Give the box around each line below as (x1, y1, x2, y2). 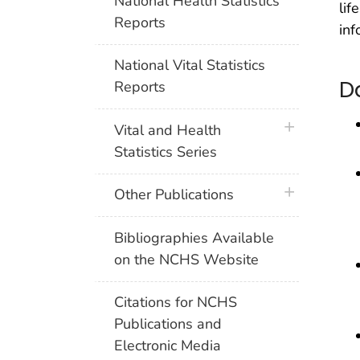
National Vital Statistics (114, 55, 266, 76)
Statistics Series (114, 141, 218, 162)
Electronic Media (114, 336, 222, 356)
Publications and (114, 314, 223, 334)
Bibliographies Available (114, 227, 275, 247)
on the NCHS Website (114, 249, 260, 269)
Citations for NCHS (114, 292, 238, 313)
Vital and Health (114, 120, 222, 140)
